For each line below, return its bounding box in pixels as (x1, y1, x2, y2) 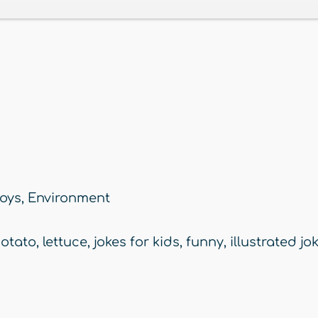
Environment (28, 191, 110, 206)
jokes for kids (94, 235, 180, 250)
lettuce (43, 235, 87, 250)
